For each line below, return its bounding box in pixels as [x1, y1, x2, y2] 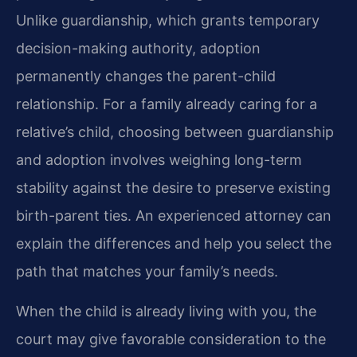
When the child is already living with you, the [16, 302, 316, 320]
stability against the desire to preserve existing [16, 179, 331, 197]
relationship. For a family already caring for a [16, 96, 317, 113]
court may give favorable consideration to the [16, 330, 326, 347]
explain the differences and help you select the [16, 235, 331, 253]
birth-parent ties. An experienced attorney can [16, 207, 331, 225]
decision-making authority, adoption [16, 40, 261, 57]
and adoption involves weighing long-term [16, 151, 302, 169]
